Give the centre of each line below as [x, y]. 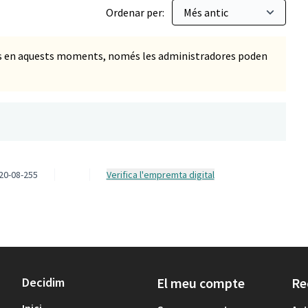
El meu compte [201, 283]
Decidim [43, 282]
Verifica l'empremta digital [163, 175]
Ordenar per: [136, 12]
